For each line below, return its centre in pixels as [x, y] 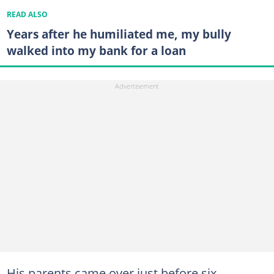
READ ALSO [27, 15]
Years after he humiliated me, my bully [119, 34]
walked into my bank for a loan [96, 51]
